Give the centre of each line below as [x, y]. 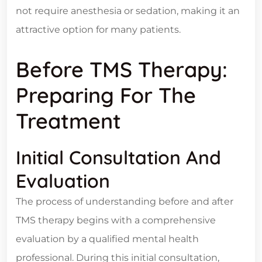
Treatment [68, 121]
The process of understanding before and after [125, 202]
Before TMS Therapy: [122, 70]
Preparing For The [106, 95]
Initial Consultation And [118, 158]
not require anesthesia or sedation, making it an [128, 11]
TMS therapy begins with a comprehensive [116, 220]
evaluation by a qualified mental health [107, 239]
